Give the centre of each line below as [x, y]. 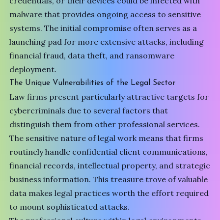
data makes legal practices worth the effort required [109, 193]
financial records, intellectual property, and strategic [110, 166]
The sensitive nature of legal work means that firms [107, 138]
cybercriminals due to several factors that [89, 111]
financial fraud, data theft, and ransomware [92, 56]
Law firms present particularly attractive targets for [109, 97]
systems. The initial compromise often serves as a [103, 28]
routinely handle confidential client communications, [109, 152]
